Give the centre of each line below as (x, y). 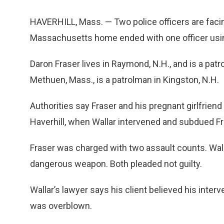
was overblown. (61, 206)
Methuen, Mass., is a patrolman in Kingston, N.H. (124, 80)
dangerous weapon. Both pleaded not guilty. (116, 164)
